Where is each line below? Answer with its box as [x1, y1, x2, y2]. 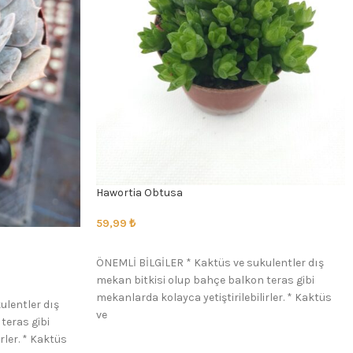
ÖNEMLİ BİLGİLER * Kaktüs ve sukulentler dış [96, 256, 324, 270]
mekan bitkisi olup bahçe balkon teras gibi [96, 273, 314, 288]
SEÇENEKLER [106, 241, 167, 254]
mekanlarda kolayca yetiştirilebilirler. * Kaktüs [96, 291, 332, 305]
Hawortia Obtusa [96, 186, 183, 200]
